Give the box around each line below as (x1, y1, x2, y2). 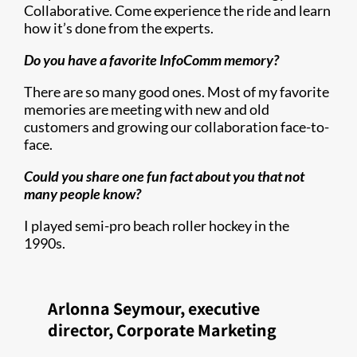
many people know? (24, 185, 145, 202)
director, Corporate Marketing (48, 319, 277, 341)
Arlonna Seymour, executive (48, 297, 260, 320)
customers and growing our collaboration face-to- (24, 118, 329, 135)
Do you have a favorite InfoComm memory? (24, 51, 280, 69)
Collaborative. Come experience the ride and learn (24, 2, 331, 19)
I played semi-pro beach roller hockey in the (24, 217, 289, 234)
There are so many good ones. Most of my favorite (24, 83, 329, 100)
